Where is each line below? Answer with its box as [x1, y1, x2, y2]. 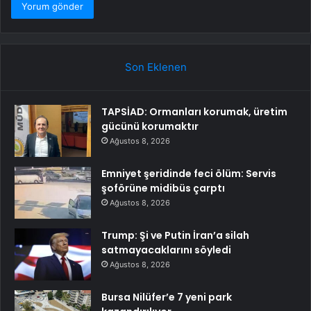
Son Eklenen [124, 60, 187, 74]
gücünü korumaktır [101, 119, 199, 134]
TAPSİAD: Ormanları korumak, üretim [101, 105, 287, 119]
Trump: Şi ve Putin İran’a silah [101, 228, 249, 243]
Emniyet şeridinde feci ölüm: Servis [101, 167, 276, 181]
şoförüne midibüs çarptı [101, 181, 225, 196]
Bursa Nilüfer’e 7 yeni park [101, 290, 232, 305]
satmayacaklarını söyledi [101, 243, 231, 258]
